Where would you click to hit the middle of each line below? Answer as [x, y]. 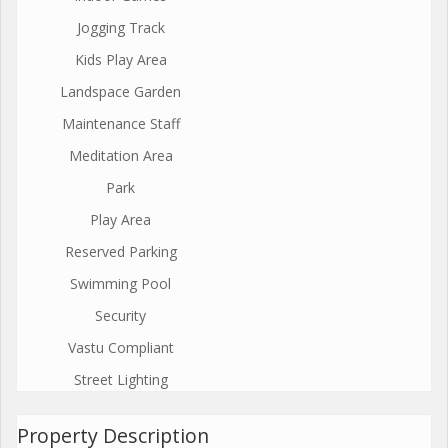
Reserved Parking [120, 251]
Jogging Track [120, 27]
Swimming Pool [120, 283]
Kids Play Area [120, 59]
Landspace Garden [120, 91]
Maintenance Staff [120, 123]
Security [120, 315]
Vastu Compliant [120, 347]
